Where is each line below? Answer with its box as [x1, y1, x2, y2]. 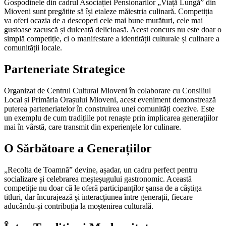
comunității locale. [4, 43, 62, 52]
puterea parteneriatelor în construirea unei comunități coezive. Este [4, 104, 214, 114]
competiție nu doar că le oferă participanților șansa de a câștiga [4, 184, 202, 193]
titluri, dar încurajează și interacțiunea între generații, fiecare [4, 193, 193, 202]
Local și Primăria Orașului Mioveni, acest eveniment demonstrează [4, 95, 216, 104]
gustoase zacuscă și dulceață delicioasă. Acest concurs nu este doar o [4, 25, 221, 34]
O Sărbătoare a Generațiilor [4, 142, 152, 155]
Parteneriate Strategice [4, 63, 125, 76]
